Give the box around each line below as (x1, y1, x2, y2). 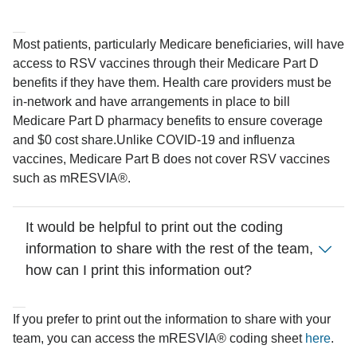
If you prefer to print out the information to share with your (13, 312, 331, 326)
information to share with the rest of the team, (25, 241, 313, 257)
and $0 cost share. (13, 133, 116, 147)
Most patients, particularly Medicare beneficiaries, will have (13, 37, 344, 51)
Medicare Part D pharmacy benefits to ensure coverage (13, 114, 323, 127)
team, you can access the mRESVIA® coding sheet (13, 331, 302, 345)
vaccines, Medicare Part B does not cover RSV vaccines (13, 152, 330, 166)
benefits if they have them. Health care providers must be (13, 76, 331, 89)
